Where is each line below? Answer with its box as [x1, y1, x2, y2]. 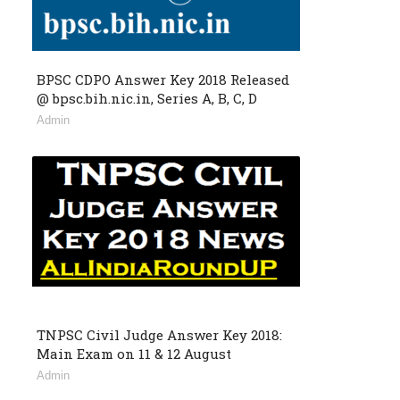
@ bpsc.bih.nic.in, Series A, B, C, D [37, 89, 257, 108]
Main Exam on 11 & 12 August [37, 345, 231, 363]
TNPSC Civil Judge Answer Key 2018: [37, 326, 282, 345]
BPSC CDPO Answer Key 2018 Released [37, 71, 289, 89]
